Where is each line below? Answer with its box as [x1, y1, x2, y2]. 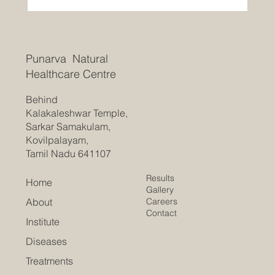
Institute [26, 215, 60, 228]
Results [146, 172, 175, 184]
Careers [146, 195, 178, 207]
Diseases [26, 234, 68, 247]
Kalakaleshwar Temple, [25, 106, 128, 119]
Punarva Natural [26, 51, 109, 66]
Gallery [146, 184, 177, 195]
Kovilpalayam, [25, 133, 88, 146]
